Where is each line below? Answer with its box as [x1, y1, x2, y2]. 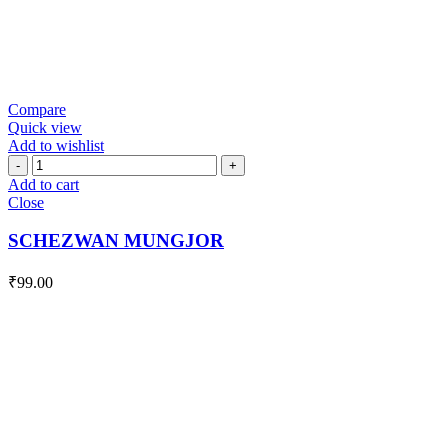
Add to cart [8, 175, 79, 193]
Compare [8, 100, 66, 118]
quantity [31, 189, 82, 207]
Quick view [8, 118, 82, 136]
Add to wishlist [8, 136, 104, 154]
